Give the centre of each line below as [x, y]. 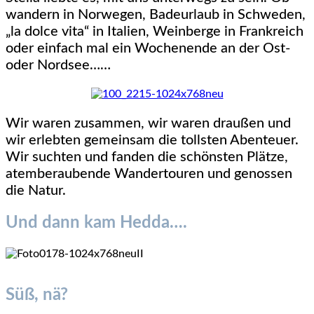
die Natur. [36, 190]
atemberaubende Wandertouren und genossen [149, 173]
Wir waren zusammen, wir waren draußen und [148, 123]
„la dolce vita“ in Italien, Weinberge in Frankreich [155, 31]
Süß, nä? [37, 295]
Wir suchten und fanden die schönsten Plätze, [147, 157]
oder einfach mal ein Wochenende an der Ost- [148, 48]
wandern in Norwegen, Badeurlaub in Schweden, [156, 14]
